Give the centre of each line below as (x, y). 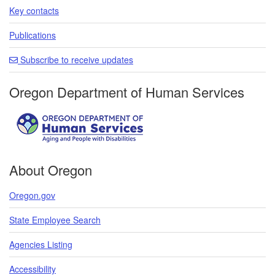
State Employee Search (55, 219)
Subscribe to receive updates (76, 59)
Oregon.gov (32, 195)
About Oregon (51, 169)
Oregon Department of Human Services (127, 91)
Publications (33, 35)
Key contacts (34, 10)
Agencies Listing (41, 244)
